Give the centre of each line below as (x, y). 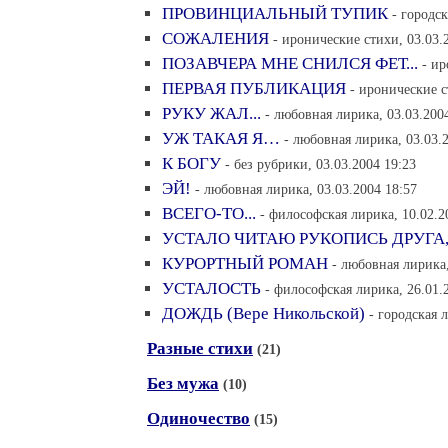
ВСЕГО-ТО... (209, 213)
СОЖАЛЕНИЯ (215, 38)
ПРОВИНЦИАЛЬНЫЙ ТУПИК (275, 13)
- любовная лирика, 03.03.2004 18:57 (306, 189)
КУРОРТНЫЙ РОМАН (245, 263)
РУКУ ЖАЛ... (211, 113)
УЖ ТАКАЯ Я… (221, 138)
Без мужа (183, 383)
